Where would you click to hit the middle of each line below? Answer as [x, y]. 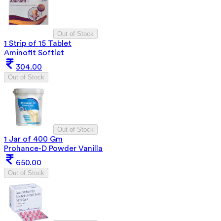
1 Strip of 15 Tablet [38, 43]
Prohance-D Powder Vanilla [53, 148]
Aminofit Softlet [34, 53]
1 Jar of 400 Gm [33, 139]
